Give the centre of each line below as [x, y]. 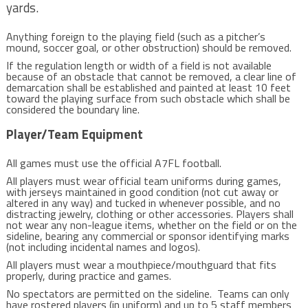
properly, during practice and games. [88, 276]
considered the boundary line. [73, 109]
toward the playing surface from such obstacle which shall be [148, 98]
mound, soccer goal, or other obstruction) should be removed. [148, 47]
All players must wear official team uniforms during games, [143, 181]
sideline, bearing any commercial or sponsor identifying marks [147, 236]
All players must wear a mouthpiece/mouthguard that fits [141, 265]
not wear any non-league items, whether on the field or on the [151, 225]
